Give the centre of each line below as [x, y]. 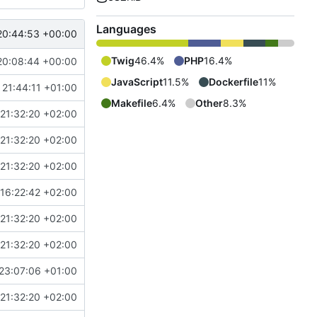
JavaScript [137, 82]
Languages [126, 29]
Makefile [132, 103]
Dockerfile [234, 82]
